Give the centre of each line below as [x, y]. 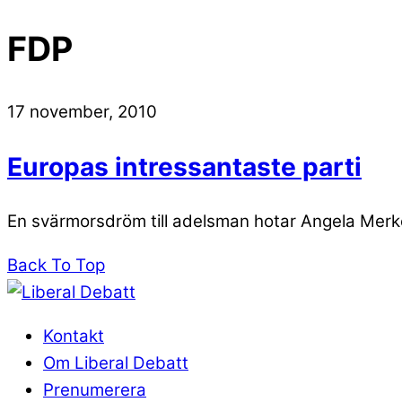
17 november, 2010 [82, 112]
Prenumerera [95, 389]
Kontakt [74, 336]
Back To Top [56, 265]
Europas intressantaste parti [184, 166]
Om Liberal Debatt [116, 363]
